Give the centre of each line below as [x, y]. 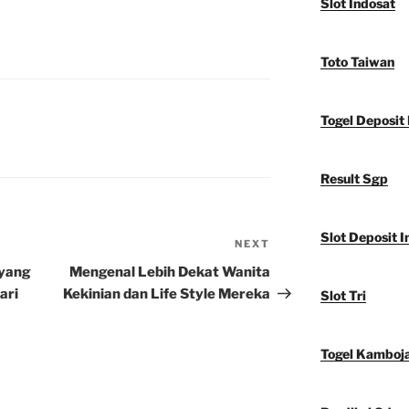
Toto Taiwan [357, 62]
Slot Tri [343, 296]
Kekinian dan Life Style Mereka [167, 294]
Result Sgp [354, 179]
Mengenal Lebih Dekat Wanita [170, 273]
